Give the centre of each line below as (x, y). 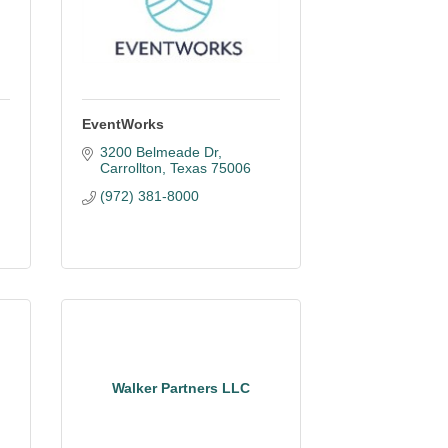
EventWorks (123, 124)
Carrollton (130, 168)
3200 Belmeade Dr (158, 152)
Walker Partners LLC (181, 387)
